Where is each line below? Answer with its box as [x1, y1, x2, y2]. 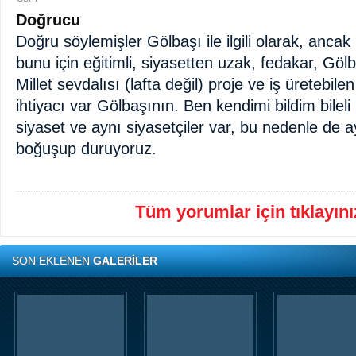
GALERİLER [93, 254, 157, 267]
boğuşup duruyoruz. [16, 140, 157, 157]
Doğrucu [16, 11, 80, 29]
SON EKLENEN [12, 254, 93, 267]
